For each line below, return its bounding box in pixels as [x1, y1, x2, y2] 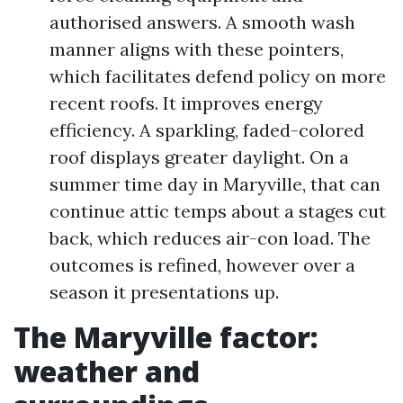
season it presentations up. [49, 281, 279, 303]
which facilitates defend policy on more [49, 65, 386, 87]
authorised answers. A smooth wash [49, 11, 355, 33]
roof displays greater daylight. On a [49, 146, 349, 168]
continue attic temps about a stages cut [49, 200, 386, 222]
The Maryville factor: [13, 318, 318, 356]
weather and [13, 352, 200, 390]
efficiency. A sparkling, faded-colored [49, 119, 364, 141]
